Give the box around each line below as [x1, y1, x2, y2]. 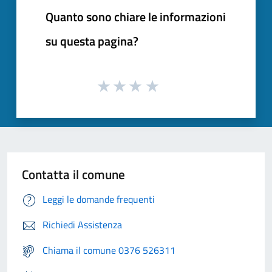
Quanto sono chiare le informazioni [46, 7, 226, 26]
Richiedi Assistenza [42, 217, 122, 233]
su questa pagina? [46, 31, 138, 50]
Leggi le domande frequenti [42, 192, 155, 207]
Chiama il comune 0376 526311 [42, 243, 175, 258]
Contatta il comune [22, 165, 125, 185]
